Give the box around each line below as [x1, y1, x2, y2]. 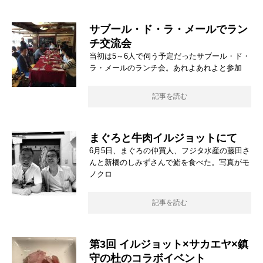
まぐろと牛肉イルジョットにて [89, 132, 237, 144]
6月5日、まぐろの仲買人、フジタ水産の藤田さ [89, 146, 250, 156]
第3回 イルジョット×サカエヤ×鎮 [89, 238, 248, 251]
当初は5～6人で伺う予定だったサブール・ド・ [89, 52, 250, 61]
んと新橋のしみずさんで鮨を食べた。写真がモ [89, 158, 249, 167]
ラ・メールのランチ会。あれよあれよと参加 [89, 63, 242, 73]
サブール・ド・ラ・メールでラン [89, 23, 248, 36]
